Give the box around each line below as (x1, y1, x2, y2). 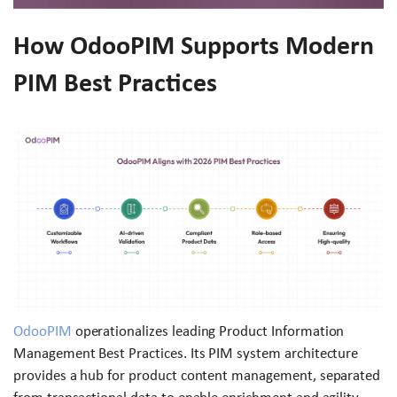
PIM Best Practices (13, 68, 217, 97)
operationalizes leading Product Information (71, 323, 345, 340)
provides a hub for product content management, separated (13, 367, 381, 385)
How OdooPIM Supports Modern (13, 31, 374, 60)
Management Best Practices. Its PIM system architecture (13, 345, 359, 362)
